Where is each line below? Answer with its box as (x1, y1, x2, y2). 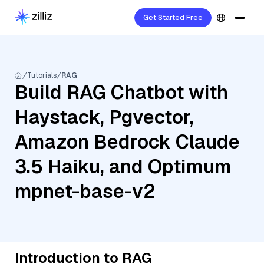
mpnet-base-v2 (15, 179, 156, 203)
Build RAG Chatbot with (15, 80, 228, 104)
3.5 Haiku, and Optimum (15, 154, 232, 179)
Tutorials (27, 71, 57, 80)
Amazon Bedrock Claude (15, 130, 240, 154)
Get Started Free (143, 13, 203, 22)
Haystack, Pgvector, (15, 105, 194, 129)
